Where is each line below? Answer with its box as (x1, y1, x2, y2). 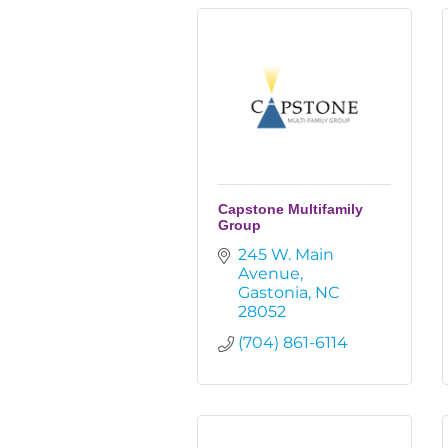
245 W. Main (238, 245, 334, 264)
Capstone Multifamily (218, 201, 363, 217)
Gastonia (238, 283, 308, 302)
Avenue (238, 264, 300, 283)
